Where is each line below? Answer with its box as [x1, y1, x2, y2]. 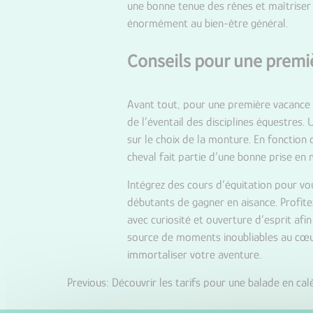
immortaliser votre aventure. [127, 247, 262, 262]
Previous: [67, 275, 109, 290]
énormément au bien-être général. [127, 16, 289, 31]
